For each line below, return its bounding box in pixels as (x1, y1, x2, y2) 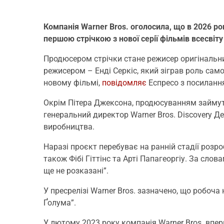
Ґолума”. (43, 197, 76, 207)
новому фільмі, (43, 77, 102, 87)
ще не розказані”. (43, 165, 108, 175)
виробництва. (43, 121, 94, 131)
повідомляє (102, 77, 146, 87)
